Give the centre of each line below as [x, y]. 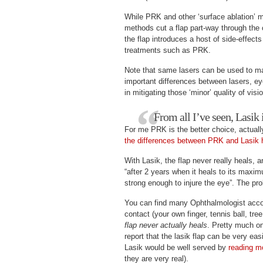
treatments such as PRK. [168, 50]
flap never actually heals [166, 225]
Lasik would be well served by [176, 247]
